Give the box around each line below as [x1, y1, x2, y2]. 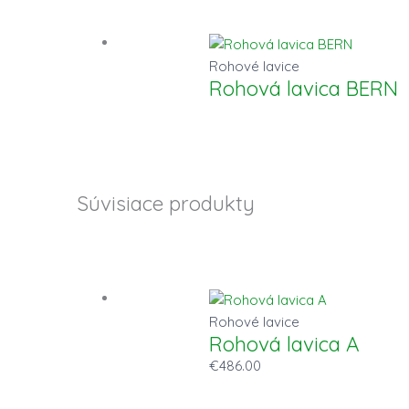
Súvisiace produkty [77, 190, 256, 217]
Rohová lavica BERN [209, 74, 399, 101]
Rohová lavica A [209, 330, 361, 357]
